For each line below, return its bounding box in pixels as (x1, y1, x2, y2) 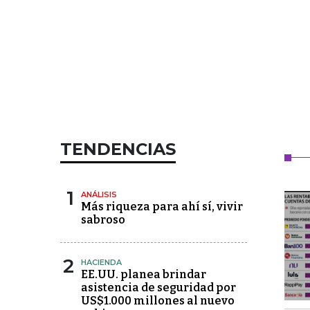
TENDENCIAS (60, 139, 176, 160)
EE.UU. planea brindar (81, 268, 206, 282)
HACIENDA (81, 257, 122, 268)
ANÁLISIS (81, 190, 117, 200)
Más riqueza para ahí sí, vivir (81, 200, 243, 214)
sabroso (81, 213, 125, 227)
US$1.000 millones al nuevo (81, 294, 235, 308)
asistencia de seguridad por (81, 281, 236, 295)
